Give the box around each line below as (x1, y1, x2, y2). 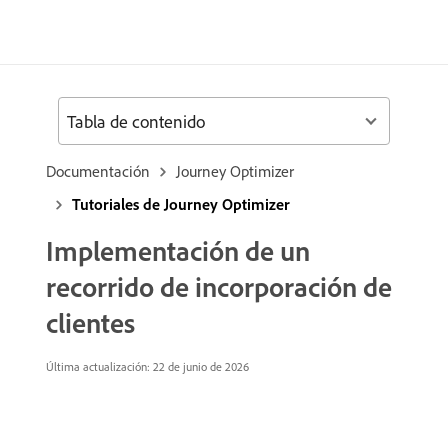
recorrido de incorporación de (46, 269, 392, 304)
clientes (46, 305, 135, 340)
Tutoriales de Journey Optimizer (72, 194, 290, 214)
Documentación (46, 161, 150, 181)
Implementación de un (46, 233, 310, 268)
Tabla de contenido (67, 109, 205, 133)
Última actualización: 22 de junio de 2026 (46, 359, 249, 374)
